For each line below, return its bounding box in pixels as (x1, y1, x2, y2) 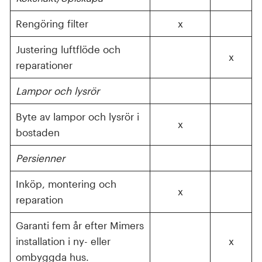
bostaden (15, 126, 60, 138)
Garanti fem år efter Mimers (15, 219, 144, 231)
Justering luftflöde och (15, 43, 120, 55)
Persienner (15, 151, 65, 164)
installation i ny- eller (15, 235, 111, 247)
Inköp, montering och (15, 177, 116, 189)
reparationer (15, 58, 73, 71)
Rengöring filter (15, 17, 88, 29)
